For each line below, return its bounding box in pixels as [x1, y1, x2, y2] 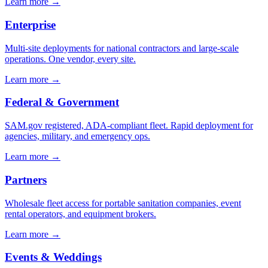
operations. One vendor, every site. [5, 53, 136, 64]
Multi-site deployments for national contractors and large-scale [5, 42, 239, 53]
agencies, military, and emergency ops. [5, 131, 150, 142]
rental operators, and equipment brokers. [5, 208, 156, 219]
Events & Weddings [5, 251, 102, 264]
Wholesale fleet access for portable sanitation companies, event [5, 197, 241, 208]
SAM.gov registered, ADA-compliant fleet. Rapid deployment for [5, 120, 253, 131]
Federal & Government [5, 96, 119, 109]
